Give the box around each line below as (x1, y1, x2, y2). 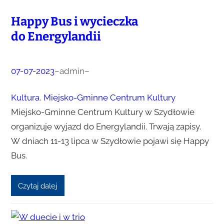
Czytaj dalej (18, 181, 57, 190)
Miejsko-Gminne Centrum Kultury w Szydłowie (10, 107, 194, 117)
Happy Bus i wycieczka (10, 14, 138, 29)
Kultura (10, 92, 39, 103)
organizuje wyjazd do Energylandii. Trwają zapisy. (10, 121, 201, 132)
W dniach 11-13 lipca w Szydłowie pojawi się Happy (10, 136, 209, 146)
